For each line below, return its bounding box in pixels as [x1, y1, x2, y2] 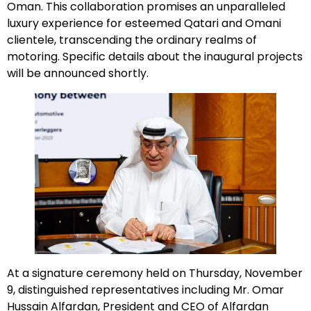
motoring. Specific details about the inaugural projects [7, 49, 303, 65]
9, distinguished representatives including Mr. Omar [7, 282, 284, 299]
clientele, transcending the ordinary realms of [7, 32, 257, 49]
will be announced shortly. [7, 65, 149, 82]
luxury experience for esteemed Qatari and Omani [7, 15, 281, 32]
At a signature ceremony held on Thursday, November [7, 265, 303, 282]
